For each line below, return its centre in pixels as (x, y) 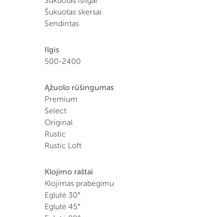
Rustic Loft (63, 146)
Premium (61, 99)
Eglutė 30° (62, 195)
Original (59, 122)
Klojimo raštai (69, 172)
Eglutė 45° (62, 207)
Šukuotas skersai (73, 12)
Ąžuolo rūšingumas (79, 87)
